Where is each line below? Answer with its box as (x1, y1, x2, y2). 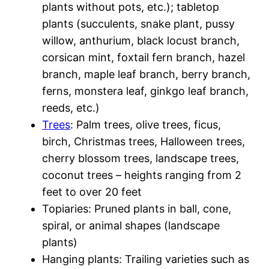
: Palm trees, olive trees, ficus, (70, 118, 222, 131)
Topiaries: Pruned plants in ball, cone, (42, 202, 232, 215)
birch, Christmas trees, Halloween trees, (42, 135, 246, 148)
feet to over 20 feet (42, 186, 142, 198)
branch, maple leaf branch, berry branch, (42, 68, 251, 80)
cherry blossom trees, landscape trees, (42, 152, 240, 165)
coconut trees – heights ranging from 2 (42, 169, 242, 181)
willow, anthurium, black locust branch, (42, 34, 240, 47)
